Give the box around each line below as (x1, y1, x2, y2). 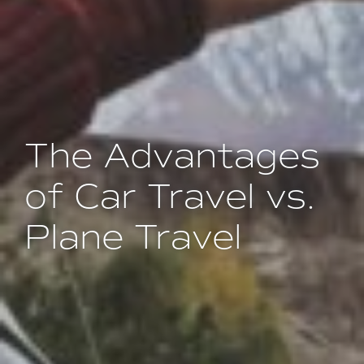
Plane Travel (24, 217, 242, 258)
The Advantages (24, 136, 320, 176)
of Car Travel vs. (24, 176, 315, 217)
